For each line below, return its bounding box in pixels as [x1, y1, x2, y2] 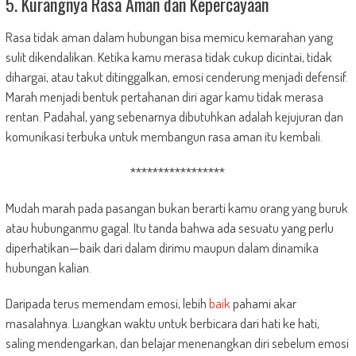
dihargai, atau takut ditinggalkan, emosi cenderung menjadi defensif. [5, 68, 348, 86]
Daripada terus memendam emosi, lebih [5, 295, 209, 312]
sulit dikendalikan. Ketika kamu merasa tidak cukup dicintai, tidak [5, 48, 332, 66]
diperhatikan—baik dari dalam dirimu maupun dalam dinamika [5, 239, 319, 257]
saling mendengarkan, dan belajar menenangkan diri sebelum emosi [5, 335, 349, 352]
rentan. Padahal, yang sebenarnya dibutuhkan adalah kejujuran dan [5, 108, 343, 126]
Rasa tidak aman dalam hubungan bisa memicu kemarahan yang [5, 29, 333, 46]
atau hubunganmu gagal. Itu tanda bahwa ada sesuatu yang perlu [5, 219, 334, 237]
